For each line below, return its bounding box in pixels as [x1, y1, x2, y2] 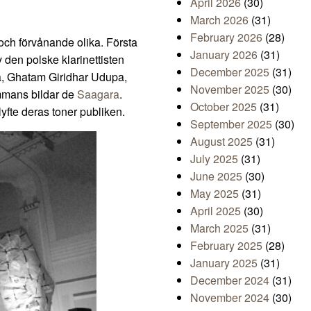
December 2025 [190, 64, 269, 81]
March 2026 [190, 12, 249, 28]
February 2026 [190, 29, 262, 46]
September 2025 [190, 116, 272, 133]
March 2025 [190, 220, 249, 237]
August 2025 [190, 133, 253, 150]
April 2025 [190, 203, 241, 219]
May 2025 [190, 185, 239, 202]
